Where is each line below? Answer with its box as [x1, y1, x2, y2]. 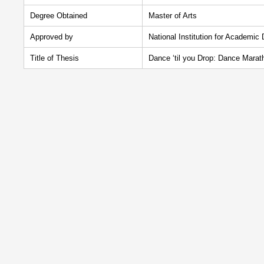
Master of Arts [148, 11, 197, 20]
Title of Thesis [30, 54, 79, 62]
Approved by [30, 32, 73, 41]
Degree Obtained [30, 11, 87, 20]
